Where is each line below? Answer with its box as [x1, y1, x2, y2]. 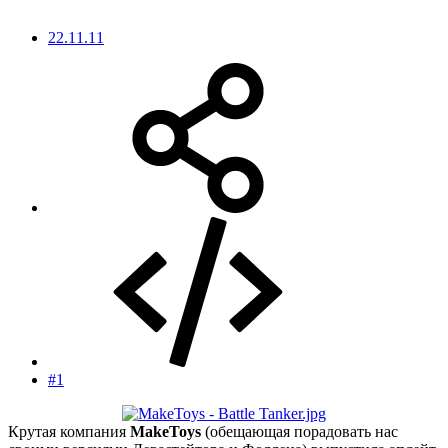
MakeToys [130, 422, 201, 440]
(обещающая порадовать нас [201, 422, 398, 440]
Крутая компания [8, 422, 130, 440]
